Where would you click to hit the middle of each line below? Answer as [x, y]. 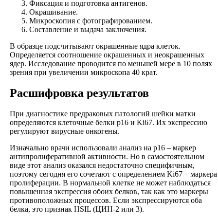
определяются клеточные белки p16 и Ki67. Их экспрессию [109, 122]
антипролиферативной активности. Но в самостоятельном [107, 156]
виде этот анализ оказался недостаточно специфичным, [102, 165]
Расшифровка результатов [79, 93]
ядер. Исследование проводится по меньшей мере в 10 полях [111, 64]
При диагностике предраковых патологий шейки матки [103, 113]
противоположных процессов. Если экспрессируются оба [106, 200]
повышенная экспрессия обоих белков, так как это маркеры [109, 191]
